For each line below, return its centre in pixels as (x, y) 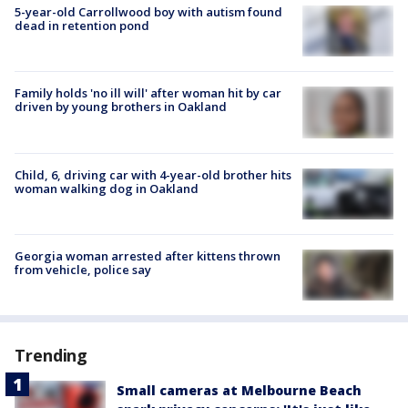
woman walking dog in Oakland (107, 188)
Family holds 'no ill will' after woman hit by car (148, 93)
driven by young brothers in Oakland (121, 107)
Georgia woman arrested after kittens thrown (148, 255)
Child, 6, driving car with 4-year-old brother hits (153, 174)
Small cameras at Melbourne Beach (239, 390)
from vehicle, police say (83, 269)
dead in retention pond (82, 25)
